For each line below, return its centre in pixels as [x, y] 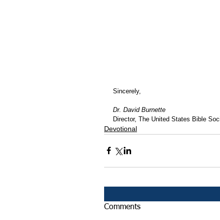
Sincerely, [127, 91]
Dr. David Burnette [139, 110]
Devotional [121, 128]
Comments [122, 207]
